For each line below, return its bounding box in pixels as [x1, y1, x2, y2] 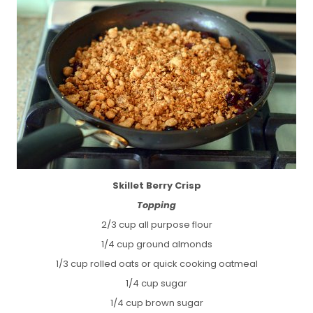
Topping [137, 198, 176, 212]
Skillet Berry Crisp [112, 178, 201, 192]
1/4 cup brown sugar [110, 296, 203, 310]
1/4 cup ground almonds [101, 237, 212, 251]
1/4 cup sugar [126, 276, 187, 290]
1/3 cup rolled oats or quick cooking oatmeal [55, 256, 258, 270]
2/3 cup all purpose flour [101, 217, 212, 231]
